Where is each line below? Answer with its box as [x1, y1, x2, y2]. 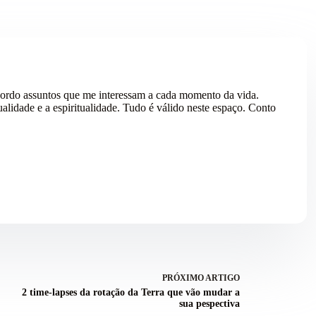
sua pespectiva [179, 298, 241, 310]
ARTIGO [205, 273, 241, 284]
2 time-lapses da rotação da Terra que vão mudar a [22, 287, 241, 298]
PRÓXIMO [162, 273, 206, 284]
